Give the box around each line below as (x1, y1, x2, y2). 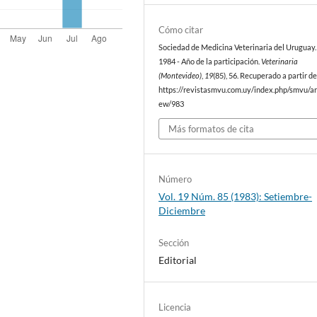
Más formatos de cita (168, 123, 255, 135)
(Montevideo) (158, 71, 202, 80)
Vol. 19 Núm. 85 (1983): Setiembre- (158, 190, 313, 203)
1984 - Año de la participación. (158, 57, 262, 66)
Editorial (158, 254, 197, 267)
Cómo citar (158, 23, 204, 35)
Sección (158, 237, 190, 249)
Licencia (158, 301, 192, 313)
